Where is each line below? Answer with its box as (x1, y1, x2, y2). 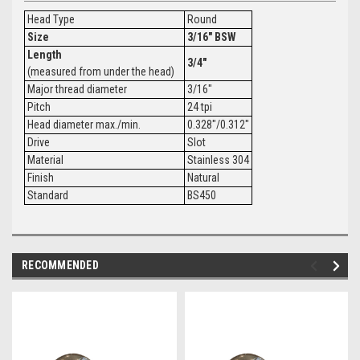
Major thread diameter (25, 82, 127, 96)
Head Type (25, 12, 75, 26)
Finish (25, 170, 54, 184)
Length (25, 47, 62, 61)
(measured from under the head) (25, 64, 184, 78)
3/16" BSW (185, 30, 236, 43)
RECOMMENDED (22, 258, 99, 272)
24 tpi (185, 100, 212, 113)
